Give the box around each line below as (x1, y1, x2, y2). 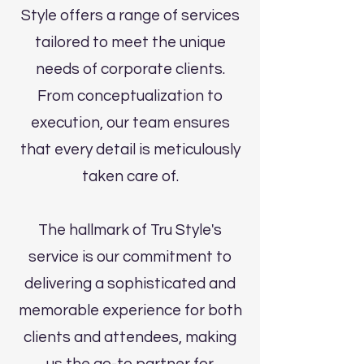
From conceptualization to (37, 88, 223, 105)
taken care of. (81, 168, 179, 185)
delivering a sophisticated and (24, 275, 236, 292)
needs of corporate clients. (35, 61, 225, 78)
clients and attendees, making (24, 329, 236, 346)
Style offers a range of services (20, 7, 240, 24)
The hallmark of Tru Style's (38, 222, 222, 239)
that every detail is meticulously (19, 141, 240, 158)
